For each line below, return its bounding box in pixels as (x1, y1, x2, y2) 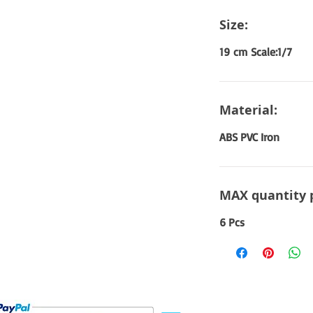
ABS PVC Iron (219, 130, 279, 144)
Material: (219, 101, 277, 119)
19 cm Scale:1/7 (219, 45, 292, 59)
